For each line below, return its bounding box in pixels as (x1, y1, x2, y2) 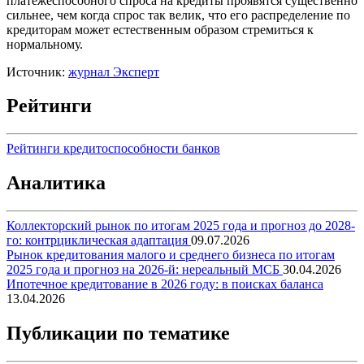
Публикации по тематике (6, 323, 230, 344)
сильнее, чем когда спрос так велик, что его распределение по (6, 7, 350, 22)
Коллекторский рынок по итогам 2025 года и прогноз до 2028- (6, 219, 355, 233)
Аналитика (6, 172, 106, 194)
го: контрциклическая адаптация (6, 233, 191, 248)
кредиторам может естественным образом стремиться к (6, 22, 314, 37)
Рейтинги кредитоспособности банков (6, 141, 220, 156)
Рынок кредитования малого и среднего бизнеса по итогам (6, 248, 335, 262)
